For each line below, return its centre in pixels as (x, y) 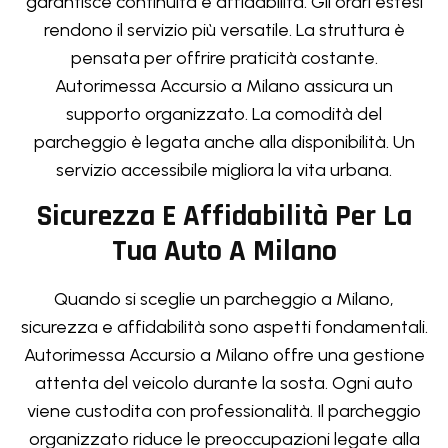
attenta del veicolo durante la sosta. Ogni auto (224, 382)
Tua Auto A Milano (224, 250)
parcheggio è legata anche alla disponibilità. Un (224, 142)
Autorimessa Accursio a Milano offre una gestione (224, 354)
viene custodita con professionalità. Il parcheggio (224, 410)
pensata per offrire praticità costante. (224, 58)
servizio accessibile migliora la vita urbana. (224, 170)
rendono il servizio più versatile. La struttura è (224, 30)
